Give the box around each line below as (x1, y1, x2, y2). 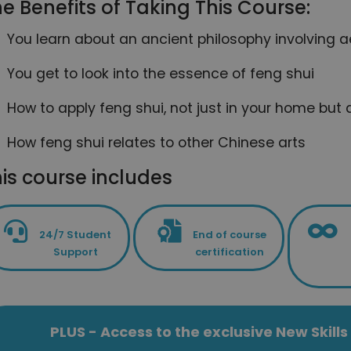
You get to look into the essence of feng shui (7, 63, 315, 83)
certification (194, 244, 264, 259)
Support (52, 244, 98, 259)
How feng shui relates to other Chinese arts (7, 132, 306, 152)
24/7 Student (39, 226, 112, 242)
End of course (192, 226, 266, 242)
